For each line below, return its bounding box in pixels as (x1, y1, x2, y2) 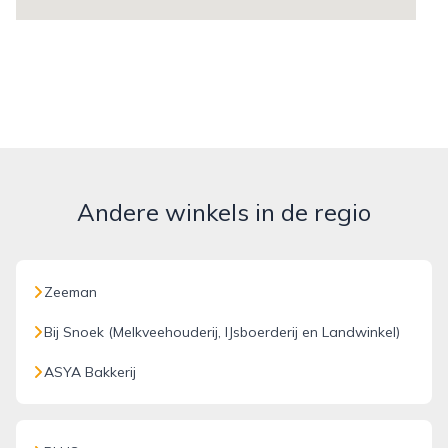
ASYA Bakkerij (44, 363, 136, 381)
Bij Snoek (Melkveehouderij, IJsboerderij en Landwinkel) (44, 323, 400, 341)
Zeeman (44, 283, 97, 301)
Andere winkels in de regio (77, 197, 371, 227)
